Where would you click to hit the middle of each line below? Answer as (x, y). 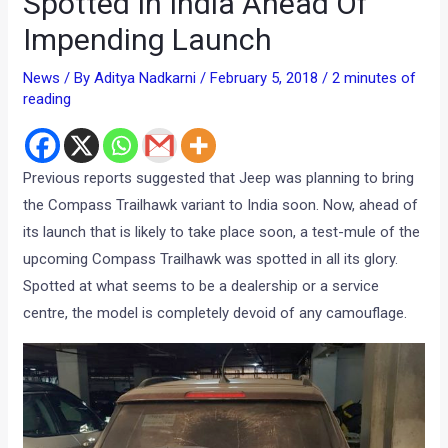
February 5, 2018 (266, 77)
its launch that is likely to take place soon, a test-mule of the (222, 231)
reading (47, 98)
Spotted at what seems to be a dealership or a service (201, 285)
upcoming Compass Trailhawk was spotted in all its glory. (211, 258)
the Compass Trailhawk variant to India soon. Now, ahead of (221, 204)
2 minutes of (374, 77)
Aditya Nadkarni (147, 77)
